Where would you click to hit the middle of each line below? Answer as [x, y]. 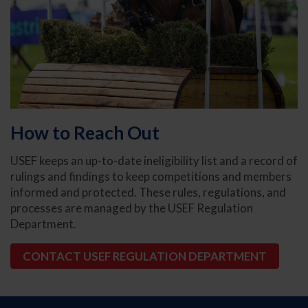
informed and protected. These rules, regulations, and [148, 192]
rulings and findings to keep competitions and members [151, 177]
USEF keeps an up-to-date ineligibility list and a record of [154, 161]
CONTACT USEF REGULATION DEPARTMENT [144, 256]
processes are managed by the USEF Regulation [132, 208]
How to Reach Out [85, 132]
